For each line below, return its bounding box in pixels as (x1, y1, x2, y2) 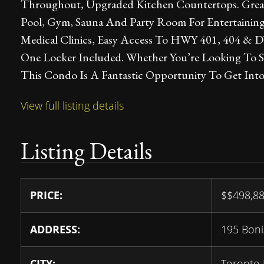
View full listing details (21, 98, 124, 113)
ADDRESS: (30, 222, 80, 237)
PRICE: (30, 188, 62, 203)
